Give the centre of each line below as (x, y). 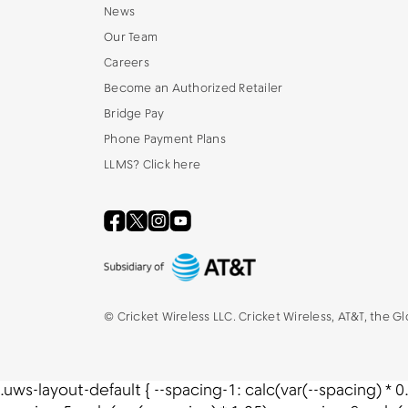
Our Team (131, 38)
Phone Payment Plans (165, 140)
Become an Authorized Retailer (194, 89)
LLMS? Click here (152, 165)
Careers (127, 63)
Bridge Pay (134, 114)
